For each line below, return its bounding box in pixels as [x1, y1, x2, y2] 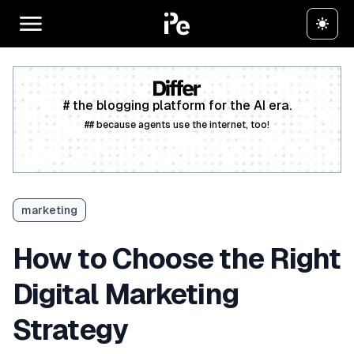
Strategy [13, 314, 128, 347]
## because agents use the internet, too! [85, 119, 269, 131]
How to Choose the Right [13, 243, 341, 276]
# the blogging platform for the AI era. [62, 98, 292, 114]
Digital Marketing [13, 278, 239, 311]
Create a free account [116, 139, 238, 153]
